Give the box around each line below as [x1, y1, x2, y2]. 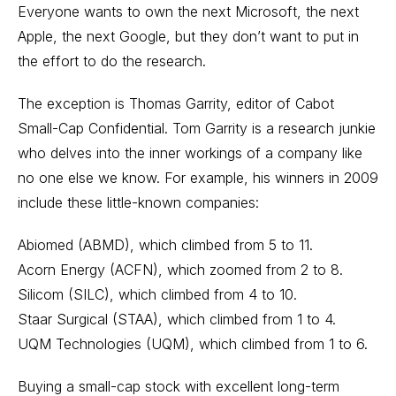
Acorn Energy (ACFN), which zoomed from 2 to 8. [18, 261, 343, 278]
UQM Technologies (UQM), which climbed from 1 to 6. [18, 335, 368, 353]
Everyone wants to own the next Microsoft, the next [18, 3, 359, 20]
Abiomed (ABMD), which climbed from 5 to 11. [18, 236, 313, 254]
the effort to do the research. [18, 52, 206, 70]
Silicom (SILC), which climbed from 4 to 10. [18, 286, 297, 303]
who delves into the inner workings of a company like [18, 144, 362, 162]
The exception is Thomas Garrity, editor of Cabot [18, 95, 334, 112]
